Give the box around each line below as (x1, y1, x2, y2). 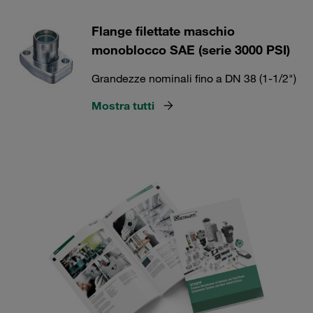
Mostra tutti (92, 99, 154, 112)
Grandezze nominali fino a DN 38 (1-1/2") (92, 71, 296, 85)
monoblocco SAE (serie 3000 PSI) (92, 42, 290, 57)
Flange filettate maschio (92, 23, 235, 38)
